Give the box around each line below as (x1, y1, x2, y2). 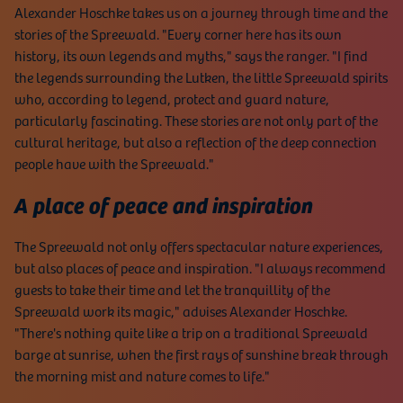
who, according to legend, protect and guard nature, (14, 87, 329, 110)
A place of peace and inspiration (14, 188, 313, 221)
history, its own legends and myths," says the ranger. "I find (14, 44, 368, 67)
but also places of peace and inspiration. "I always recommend (14, 256, 386, 279)
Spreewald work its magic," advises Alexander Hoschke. (14, 300, 347, 322)
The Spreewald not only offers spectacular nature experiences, (14, 235, 383, 257)
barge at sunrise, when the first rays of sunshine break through (14, 343, 389, 365)
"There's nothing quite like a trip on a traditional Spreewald (14, 321, 368, 344)
